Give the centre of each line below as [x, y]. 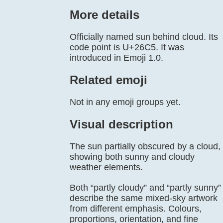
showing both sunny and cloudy [132, 157]
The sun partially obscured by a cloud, [145, 146]
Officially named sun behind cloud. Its [144, 37]
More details [105, 15]
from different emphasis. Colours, [136, 209]
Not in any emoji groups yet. [125, 102]
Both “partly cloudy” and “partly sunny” [145, 188]
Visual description [121, 124]
